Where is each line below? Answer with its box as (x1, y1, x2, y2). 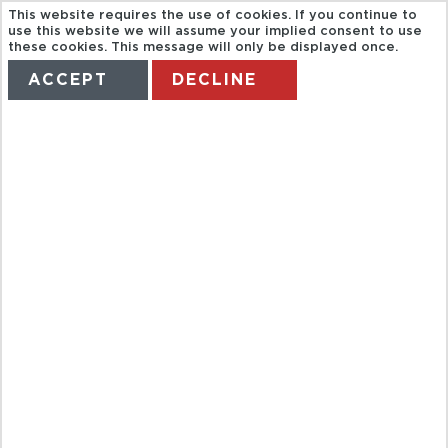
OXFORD (30, 363, 257, 412)
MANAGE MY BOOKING (208, 129, 373, 144)
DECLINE (172, 72, 258, 89)
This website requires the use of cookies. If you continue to (8, 9, 418, 23)
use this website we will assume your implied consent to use (8, 25, 423, 39)
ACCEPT (28, 72, 109, 89)
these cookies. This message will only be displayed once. (8, 41, 399, 55)
